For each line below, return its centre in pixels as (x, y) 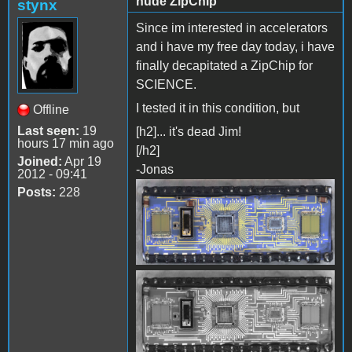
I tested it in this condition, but (218, 108)
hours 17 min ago (66, 143)
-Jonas (155, 169)
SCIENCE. (166, 84)
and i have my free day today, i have (235, 46)
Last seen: (48, 130)
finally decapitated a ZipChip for (224, 65)
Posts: (37, 192)
